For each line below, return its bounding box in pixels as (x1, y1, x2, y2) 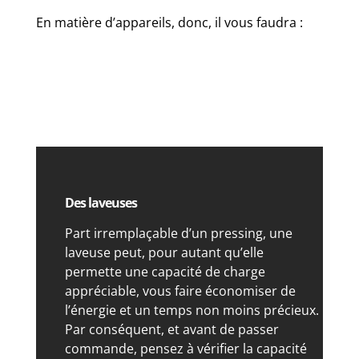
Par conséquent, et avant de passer (64, 321, 279, 339)
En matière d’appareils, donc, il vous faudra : (35, 14, 303, 32)
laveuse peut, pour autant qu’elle (64, 244, 264, 262)
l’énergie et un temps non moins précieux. (64, 301, 319, 320)
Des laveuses (64, 194, 137, 212)
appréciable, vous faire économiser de (64, 282, 296, 301)
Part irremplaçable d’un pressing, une (64, 224, 292, 243)
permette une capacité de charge (64, 263, 265, 281)
